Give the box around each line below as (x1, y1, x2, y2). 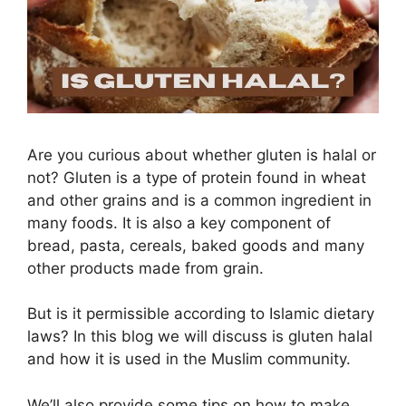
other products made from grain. (27, 258, 264, 277)
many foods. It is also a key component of (27, 213, 331, 232)
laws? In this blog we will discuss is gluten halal (27, 327, 372, 346)
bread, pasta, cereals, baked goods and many (27, 236, 364, 255)
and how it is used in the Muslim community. (27, 350, 351, 369)
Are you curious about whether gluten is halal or (27, 145, 376, 164)
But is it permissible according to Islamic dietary (27, 304, 374, 324)
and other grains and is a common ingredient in (27, 190, 372, 209)
